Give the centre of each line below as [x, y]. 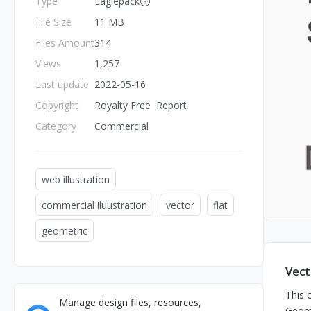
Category [56, 126]
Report [171, 105]
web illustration [76, 179]
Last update [62, 84]
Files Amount [65, 43]
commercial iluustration [94, 205]
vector [180, 205]
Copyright [57, 105]
